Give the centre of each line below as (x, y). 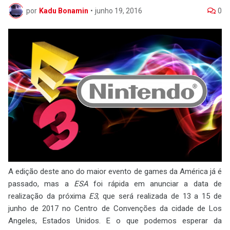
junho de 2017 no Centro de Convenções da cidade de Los (115, 208)
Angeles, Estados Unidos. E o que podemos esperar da (115, 221)
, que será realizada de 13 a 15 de (160, 196)
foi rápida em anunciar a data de (155, 184)
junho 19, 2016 (119, 11)
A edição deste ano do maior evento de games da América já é (115, 171)
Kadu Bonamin (64, 11)
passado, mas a (41, 184)
